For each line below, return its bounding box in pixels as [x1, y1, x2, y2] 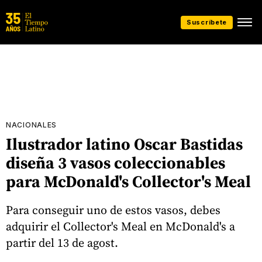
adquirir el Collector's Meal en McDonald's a [6, 218, 235, 235]
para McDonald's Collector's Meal [6, 170, 251, 192]
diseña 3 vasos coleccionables [6, 151, 225, 174]
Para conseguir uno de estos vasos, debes [6, 201, 220, 218]
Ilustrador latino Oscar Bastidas [6, 133, 243, 155]
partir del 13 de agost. [6, 234, 118, 251]
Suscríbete [187, 18, 227, 26]
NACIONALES [6, 120, 57, 129]
